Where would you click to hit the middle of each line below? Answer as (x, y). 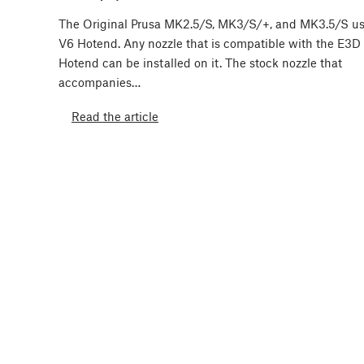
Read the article (115, 116)
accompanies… (100, 82)
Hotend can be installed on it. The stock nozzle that (200, 63)
